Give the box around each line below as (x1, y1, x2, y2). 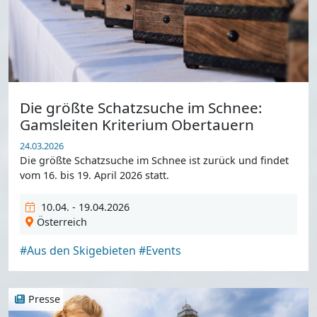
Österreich (36, 214, 87, 229)
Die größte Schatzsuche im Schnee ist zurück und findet (20, 153, 289, 167)
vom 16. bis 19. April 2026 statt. (20, 168, 169, 182)
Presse (28, 292, 60, 306)
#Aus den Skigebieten (20, 242, 136, 258)
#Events (139, 242, 181, 258)
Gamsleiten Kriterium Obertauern (20, 114, 254, 134)
